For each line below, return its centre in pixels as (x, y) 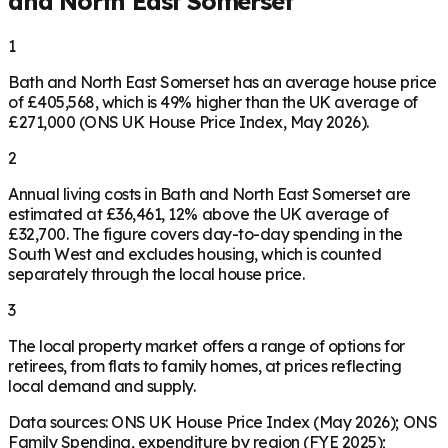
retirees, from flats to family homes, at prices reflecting (205, 365)
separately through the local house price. (156, 273)
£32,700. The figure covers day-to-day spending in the (205, 233)
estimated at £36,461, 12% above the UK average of (198, 213)
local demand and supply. (102, 385)
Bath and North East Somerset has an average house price (222, 81)
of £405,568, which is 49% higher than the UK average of (213, 101)
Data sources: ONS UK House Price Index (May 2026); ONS (223, 421)
